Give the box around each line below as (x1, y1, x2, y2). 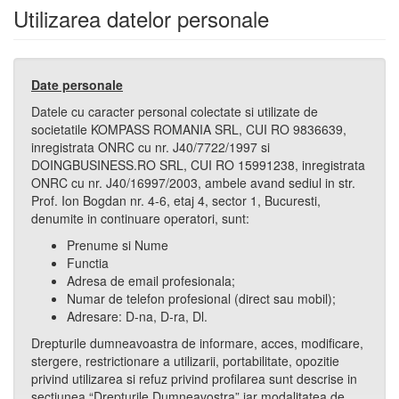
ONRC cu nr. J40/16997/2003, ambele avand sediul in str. (31, 174, 355, 191)
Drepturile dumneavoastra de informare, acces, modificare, (31, 334, 363, 352)
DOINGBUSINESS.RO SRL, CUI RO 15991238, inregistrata (31, 156, 365, 174)
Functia (67, 254, 109, 272)
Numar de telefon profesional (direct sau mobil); (67, 289, 336, 307)
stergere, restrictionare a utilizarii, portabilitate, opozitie (31, 352, 339, 370)
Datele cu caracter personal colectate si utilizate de (31, 102, 318, 120)
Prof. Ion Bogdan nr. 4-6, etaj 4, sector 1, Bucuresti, (31, 191, 321, 209)
